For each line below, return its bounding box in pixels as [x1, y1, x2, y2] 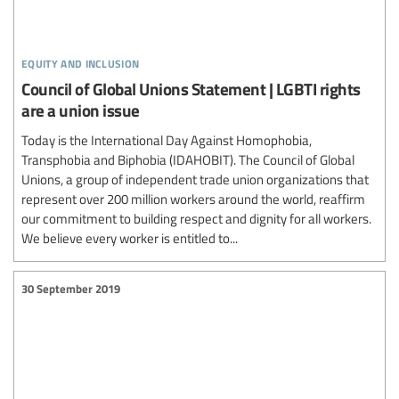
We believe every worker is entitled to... [21, 228, 238, 247]
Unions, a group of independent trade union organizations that [21, 169, 369, 188]
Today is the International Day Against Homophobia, [21, 130, 312, 149]
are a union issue [21, 97, 140, 122]
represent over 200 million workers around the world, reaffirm [21, 189, 365, 208]
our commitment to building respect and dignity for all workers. [21, 208, 371, 227]
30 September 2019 [21, 281, 120, 297]
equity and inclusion [21, 49, 140, 72]
